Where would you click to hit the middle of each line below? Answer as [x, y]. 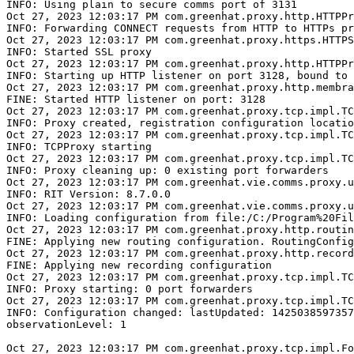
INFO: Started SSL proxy [79, 51]
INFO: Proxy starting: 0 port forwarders [130, 288]
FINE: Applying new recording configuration [139, 265]
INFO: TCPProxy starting [79, 146]
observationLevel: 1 [66, 324]
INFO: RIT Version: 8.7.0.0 [88, 194]
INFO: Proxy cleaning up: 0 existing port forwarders [168, 170]
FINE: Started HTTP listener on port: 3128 [136, 99]
